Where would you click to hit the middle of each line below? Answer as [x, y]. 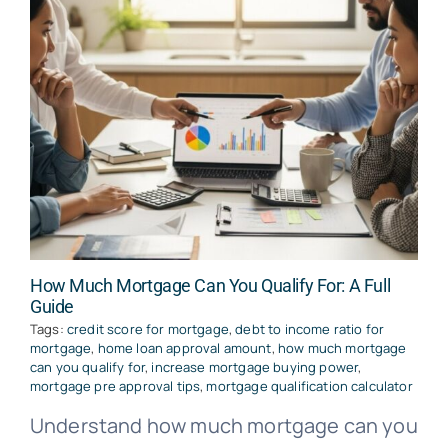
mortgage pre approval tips [115, 386]
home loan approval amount [184, 348]
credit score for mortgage [147, 329]
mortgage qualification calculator [309, 386]
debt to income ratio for [310, 329]
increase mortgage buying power [255, 367]
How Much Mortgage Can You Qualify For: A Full [210, 286]
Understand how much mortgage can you [223, 426]
